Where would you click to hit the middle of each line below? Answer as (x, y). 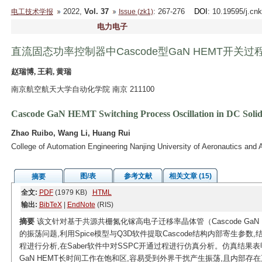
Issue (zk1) (136, 12)
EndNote (81, 205)
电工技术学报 (32, 12)
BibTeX (50, 205)
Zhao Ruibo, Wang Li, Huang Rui (70, 133)
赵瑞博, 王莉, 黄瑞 (41, 72)
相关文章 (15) (190, 176)
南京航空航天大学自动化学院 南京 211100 (82, 89)
